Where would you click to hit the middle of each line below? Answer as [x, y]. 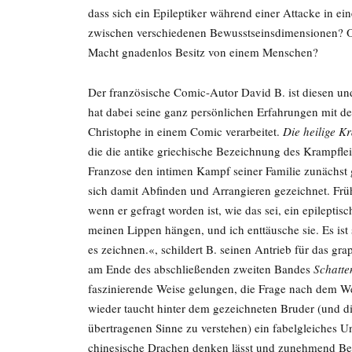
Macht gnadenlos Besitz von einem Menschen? [203, 51]
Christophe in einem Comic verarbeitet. [185, 131]
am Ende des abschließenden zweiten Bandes [201, 268]
